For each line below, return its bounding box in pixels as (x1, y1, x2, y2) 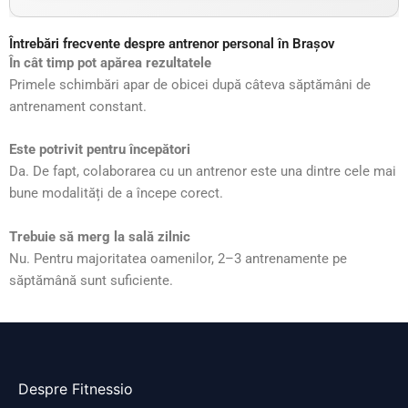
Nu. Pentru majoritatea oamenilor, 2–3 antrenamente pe (9, 250, 347, 267)
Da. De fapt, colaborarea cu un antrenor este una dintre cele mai (9, 163, 396, 180)
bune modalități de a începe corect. (9, 185, 223, 202)
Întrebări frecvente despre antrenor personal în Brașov (9, 36, 335, 52)
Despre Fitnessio (18, 379, 133, 398)
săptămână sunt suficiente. (9, 271, 173, 289)
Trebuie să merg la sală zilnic (9, 228, 190, 245)
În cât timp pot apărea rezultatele (9, 55, 211, 71)
